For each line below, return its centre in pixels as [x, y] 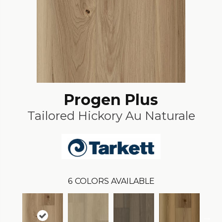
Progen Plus [111, 100]
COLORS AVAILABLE [114, 181]
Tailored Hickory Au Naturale [111, 115]
